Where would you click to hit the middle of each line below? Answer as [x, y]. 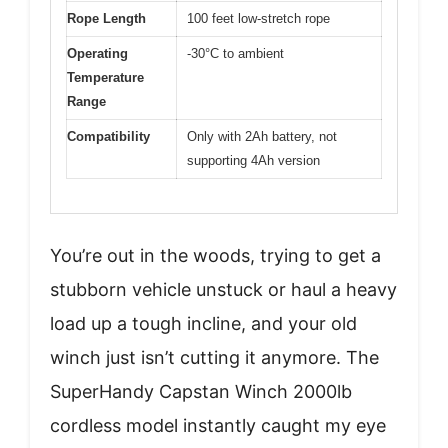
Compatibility [108, 136]
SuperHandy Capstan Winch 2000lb [201, 392]
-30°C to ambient [235, 53]
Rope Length [106, 18]
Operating [97, 53]
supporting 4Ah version [253, 160]
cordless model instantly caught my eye [218, 426]
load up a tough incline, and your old [203, 324]
